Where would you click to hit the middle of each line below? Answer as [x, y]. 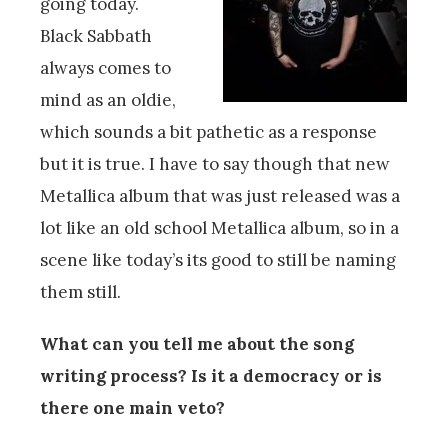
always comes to [105, 68]
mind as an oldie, [108, 100]
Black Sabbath [96, 36]
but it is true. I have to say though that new [215, 164]
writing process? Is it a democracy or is [211, 376]
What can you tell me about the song [197, 344]
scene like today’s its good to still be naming [218, 260]
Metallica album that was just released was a [220, 196]
